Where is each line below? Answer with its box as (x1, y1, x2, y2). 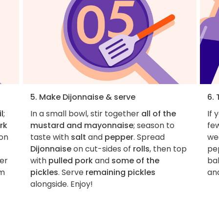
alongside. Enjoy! (30, 178, 93, 190)
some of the (111, 155, 159, 167)
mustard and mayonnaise (30, 120, 133, 131)
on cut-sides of (71, 143, 133, 155)
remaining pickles (85, 167, 155, 178)
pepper (104, 131, 133, 143)
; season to (133, 120, 175, 131)
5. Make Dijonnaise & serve (30, 91, 135, 103)
